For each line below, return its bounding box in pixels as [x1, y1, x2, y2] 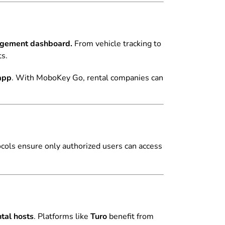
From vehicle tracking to [72, 38, 161, 50]
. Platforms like [34, 211, 90, 222]
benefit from [107, 211, 154, 222]
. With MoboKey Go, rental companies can [12, 72, 163, 84]
